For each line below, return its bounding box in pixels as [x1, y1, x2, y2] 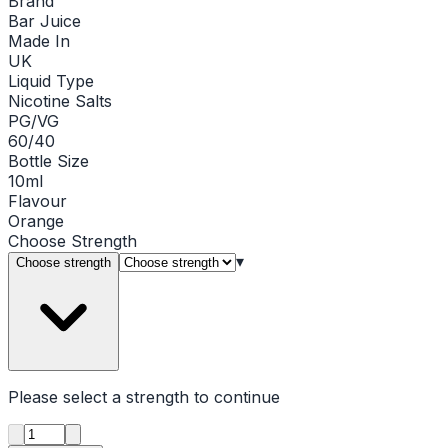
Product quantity [23, 421, 149, 442]
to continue [189, 386, 280, 407]
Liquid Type [8, 70, 94, 91]
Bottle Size [8, 150, 89, 171]
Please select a [8, 386, 126, 407]
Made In [8, 30, 70, 51]
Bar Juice [8, 10, 81, 31]
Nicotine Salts [8, 90, 112, 111]
